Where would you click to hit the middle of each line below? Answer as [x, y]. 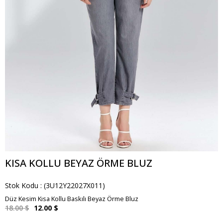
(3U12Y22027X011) [74, 185]
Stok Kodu [22, 185]
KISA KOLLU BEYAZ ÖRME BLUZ [79, 163]
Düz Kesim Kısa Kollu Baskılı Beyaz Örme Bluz [72, 199]
